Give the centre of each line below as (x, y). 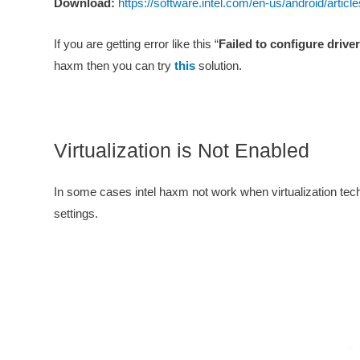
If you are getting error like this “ (136, 44)
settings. (76, 213)
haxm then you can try (114, 65)
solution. (219, 65)
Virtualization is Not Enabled (182, 150)
